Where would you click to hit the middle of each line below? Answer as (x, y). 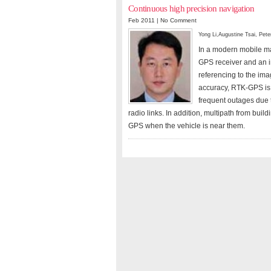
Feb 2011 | (144, 20)
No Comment (178, 20)
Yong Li (207, 34)
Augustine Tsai (237, 34)
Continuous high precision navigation (191, 8)
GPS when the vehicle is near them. (187, 126)
